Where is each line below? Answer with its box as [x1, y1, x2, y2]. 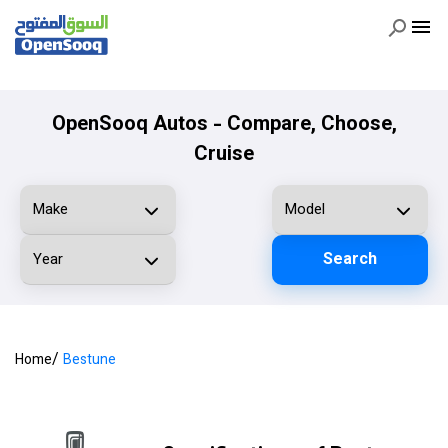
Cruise [194, 139, 254, 171]
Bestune [63, 350, 116, 372]
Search [323, 247, 377, 273]
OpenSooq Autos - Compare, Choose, [51, 109, 397, 141]
